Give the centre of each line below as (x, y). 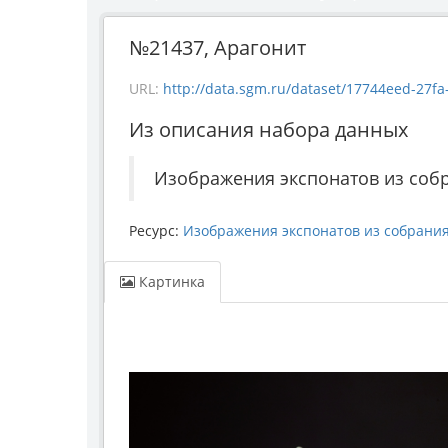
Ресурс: (156, 231)
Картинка (170, 282)
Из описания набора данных (268, 130)
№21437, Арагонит (217, 48)
